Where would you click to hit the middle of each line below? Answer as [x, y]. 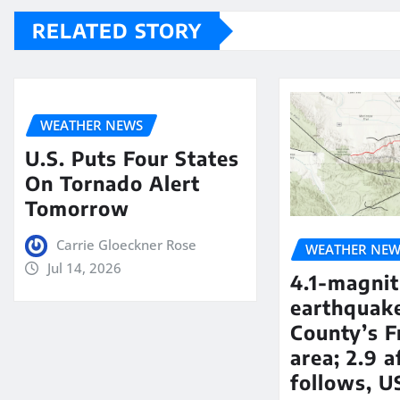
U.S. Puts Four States [132, 158]
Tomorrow [77, 208]
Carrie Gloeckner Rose [126, 244]
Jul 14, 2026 [84, 267]
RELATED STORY [117, 31]
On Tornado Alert [112, 183]
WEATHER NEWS [92, 125]
